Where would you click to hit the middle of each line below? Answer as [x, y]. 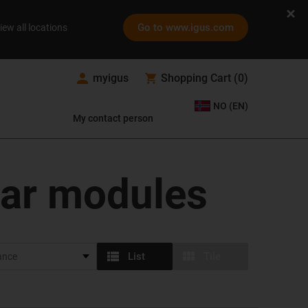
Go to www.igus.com [186, 27]
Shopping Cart [196, 78]
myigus [111, 78]
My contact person [113, 118]
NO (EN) [231, 106]
